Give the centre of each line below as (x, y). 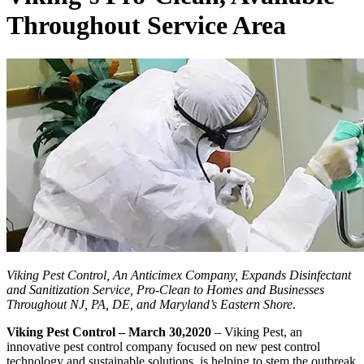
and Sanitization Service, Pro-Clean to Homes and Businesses (165, 289)
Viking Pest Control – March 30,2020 (109, 331)
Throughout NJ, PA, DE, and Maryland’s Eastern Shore (149, 304)
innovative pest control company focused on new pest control (163, 346)
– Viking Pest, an (257, 331)
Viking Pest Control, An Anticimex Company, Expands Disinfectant (179, 275)
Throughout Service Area (146, 26)
